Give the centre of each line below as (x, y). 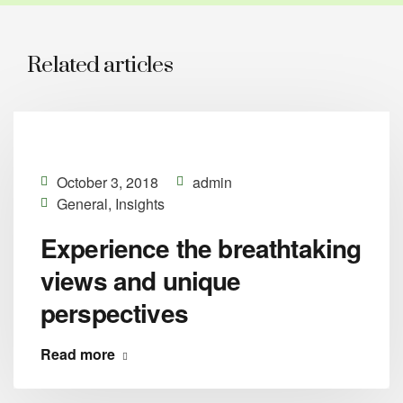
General (82, 204)
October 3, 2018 (107, 182)
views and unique (141, 280)
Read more (78, 354)
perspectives (114, 313)
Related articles (100, 65)
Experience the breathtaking (201, 248)
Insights (140, 204)
